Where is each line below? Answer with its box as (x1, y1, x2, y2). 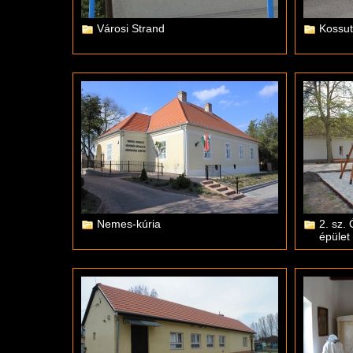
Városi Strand (97, 22, 165, 35)
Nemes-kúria (97, 217, 161, 230)
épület (319, 230, 350, 243)
